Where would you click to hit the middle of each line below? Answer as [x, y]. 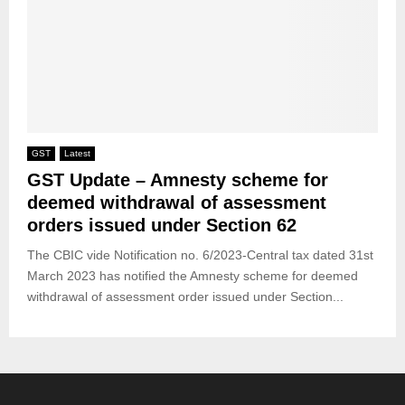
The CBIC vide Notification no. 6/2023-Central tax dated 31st [200, 254]
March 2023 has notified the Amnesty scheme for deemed [193, 275]
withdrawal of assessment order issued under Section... [185, 296]
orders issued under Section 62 [162, 225]
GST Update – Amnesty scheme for [178, 179]
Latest [77, 153]
